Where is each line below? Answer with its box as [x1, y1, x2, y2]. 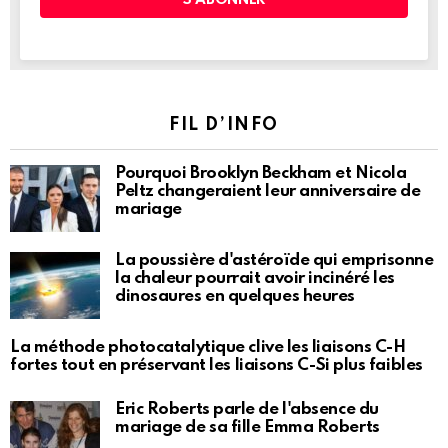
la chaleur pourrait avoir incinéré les [115, 270, 395, 288]
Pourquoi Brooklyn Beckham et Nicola [115, 165, 407, 183]
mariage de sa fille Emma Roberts [115, 419, 380, 437]
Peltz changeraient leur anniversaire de [115, 183, 421, 201]
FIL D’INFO [169, 116, 279, 135]
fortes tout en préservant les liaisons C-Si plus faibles [10, 357, 423, 375]
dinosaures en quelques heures [115, 288, 355, 306]
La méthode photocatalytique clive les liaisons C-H [10, 339, 406, 357]
